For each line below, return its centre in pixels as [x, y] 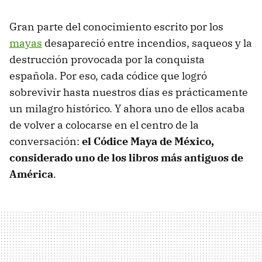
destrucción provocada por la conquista [107, 60]
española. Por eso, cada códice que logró [108, 76]
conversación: [46, 142]
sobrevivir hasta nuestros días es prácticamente [129, 92]
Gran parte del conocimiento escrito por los [116, 27]
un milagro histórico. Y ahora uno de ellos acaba [127, 109]
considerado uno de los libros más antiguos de [126, 158]
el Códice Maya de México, [148, 142]
